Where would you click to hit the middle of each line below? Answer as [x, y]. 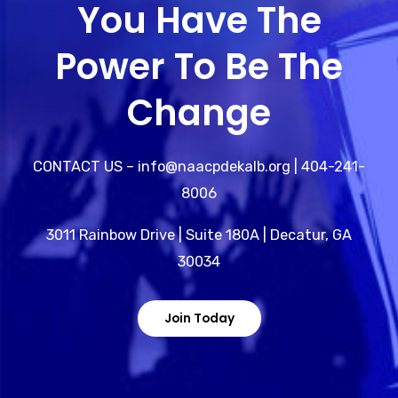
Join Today [199, 319]
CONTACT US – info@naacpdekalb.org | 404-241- [199, 167]
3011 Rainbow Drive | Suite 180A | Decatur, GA [199, 235]
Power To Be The [199, 67]
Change [199, 113]
